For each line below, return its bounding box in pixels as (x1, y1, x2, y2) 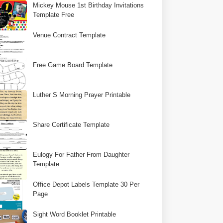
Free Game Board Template (33, 61, 113, 69)
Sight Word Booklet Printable (33, 211, 116, 218)
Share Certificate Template (33, 121, 110, 128)
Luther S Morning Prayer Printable (33, 91, 131, 99)
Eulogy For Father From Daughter (33, 151, 130, 158)
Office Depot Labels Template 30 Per (33, 181, 140, 188)
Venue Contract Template (33, 31, 106, 39)
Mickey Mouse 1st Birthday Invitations (33, 1, 144, 9)
